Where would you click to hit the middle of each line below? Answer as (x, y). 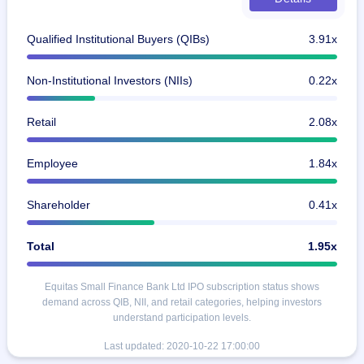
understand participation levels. (182, 317)
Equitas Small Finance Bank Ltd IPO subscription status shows (182, 286)
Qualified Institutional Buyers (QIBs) (118, 39)
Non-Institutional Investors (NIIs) (110, 80)
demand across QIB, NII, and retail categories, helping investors (182, 302)
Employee (52, 163)
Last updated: (135, 346)
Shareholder (58, 204)
